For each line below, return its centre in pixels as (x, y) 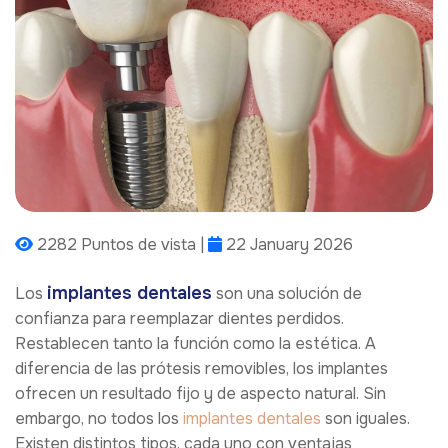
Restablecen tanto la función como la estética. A (195, 344)
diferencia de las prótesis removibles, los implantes (201, 369)
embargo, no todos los (99, 419)
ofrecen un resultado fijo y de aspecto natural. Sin (200, 394)
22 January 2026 (287, 245)
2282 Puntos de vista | (120, 245)
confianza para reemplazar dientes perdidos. (179, 319)
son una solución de (287, 294)
